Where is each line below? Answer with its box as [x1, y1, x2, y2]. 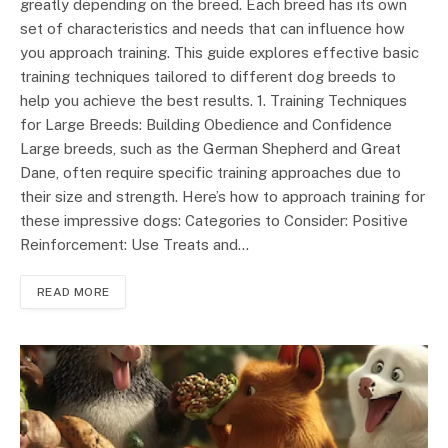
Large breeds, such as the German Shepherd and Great [20, 139, 401, 157]
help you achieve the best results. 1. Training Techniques [20, 91, 407, 109]
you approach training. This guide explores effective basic [20, 43, 419, 61]
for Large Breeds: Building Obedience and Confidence [20, 115, 392, 133]
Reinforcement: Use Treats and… [20, 235, 249, 253]
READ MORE [37, 284, 110, 299]
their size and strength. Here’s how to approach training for [20, 187, 425, 205]
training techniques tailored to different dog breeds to [20, 67, 396, 85]
